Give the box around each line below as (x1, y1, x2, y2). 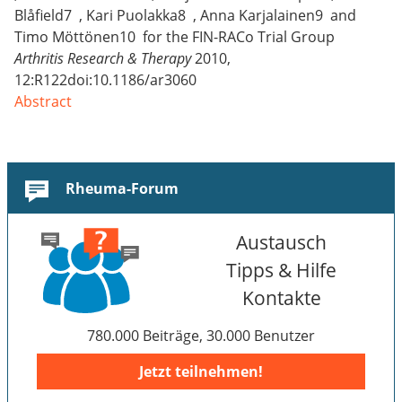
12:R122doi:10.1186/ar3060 (14, 70, 197, 91)
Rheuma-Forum (66, 179, 179, 199)
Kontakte (241, 284, 321, 311)
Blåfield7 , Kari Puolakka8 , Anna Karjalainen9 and (14, 5, 356, 26)
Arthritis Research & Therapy (14, 48, 191, 69)
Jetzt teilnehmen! (139, 362, 263, 382)
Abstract (14, 92, 72, 112)
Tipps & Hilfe (226, 257, 337, 284)
